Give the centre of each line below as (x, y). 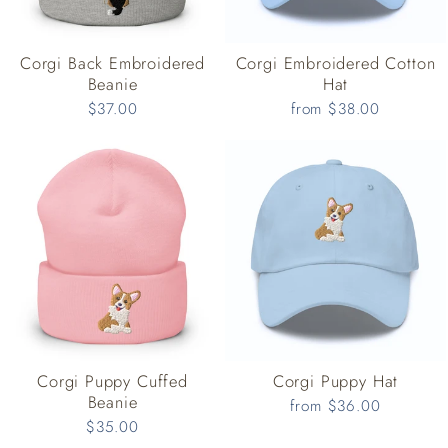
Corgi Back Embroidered (112, 63)
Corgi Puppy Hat (335, 381)
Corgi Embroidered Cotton (335, 63)
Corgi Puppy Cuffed (112, 381)
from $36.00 (335, 406)
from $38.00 (335, 109)
